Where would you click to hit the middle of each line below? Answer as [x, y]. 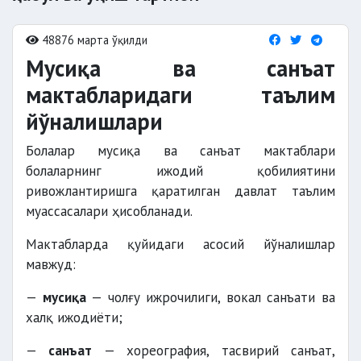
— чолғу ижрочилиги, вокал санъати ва [211, 297]
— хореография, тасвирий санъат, [214, 351]
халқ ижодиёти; [74, 317]
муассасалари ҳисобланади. [109, 211]
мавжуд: [51, 264]
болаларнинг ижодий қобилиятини [180, 171]
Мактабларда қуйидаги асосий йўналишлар [180, 244]
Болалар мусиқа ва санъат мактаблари [180, 151]
